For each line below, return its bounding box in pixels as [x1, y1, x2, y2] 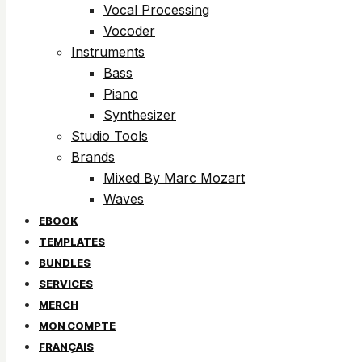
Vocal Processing [103, 2, 209, 18]
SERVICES [39, 277, 93, 290]
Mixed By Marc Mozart [103, 170, 245, 186]
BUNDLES [39, 256, 90, 269]
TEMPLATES [39, 235, 105, 248]
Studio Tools [71, 128, 148, 144]
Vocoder [103, 23, 155, 39]
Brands [71, 149, 115, 165]
